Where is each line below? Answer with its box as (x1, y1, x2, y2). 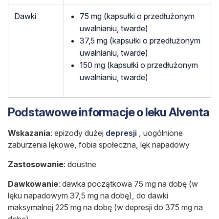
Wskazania (8, 128, 50, 138)
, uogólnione (139, 128, 183, 138)
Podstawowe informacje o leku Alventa (8, 105, 210, 120)
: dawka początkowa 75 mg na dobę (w (58, 179, 198, 189)
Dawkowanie (8, 179, 58, 189)
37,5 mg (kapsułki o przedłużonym (80, 36, 200, 46)
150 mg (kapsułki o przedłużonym (80, 60, 198, 70)
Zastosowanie (8, 159, 64, 170)
